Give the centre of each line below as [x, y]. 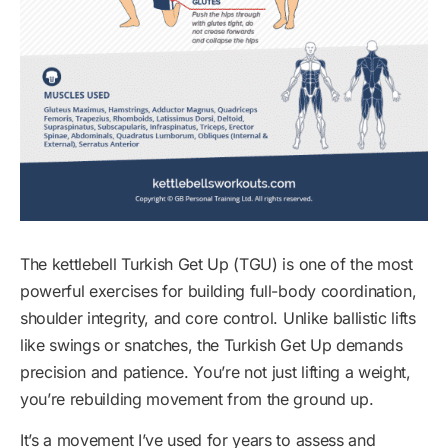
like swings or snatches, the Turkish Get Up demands [211, 345]
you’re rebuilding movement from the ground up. [197, 399]
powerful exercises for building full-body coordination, [218, 291]
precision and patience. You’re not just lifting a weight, [215, 372]
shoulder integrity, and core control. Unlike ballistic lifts [218, 318]
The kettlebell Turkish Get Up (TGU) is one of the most [216, 264]
